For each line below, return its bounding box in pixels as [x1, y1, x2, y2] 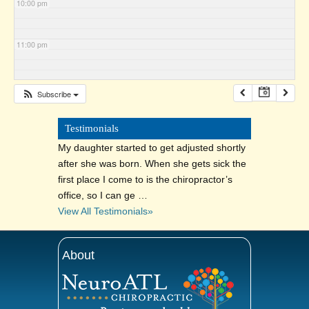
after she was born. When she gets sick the [58, 158, 246, 170]
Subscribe [37, 88, 73, 100]
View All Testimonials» [58, 206, 153, 217]
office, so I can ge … [58, 190, 148, 201]
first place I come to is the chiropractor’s [58, 174, 232, 186]
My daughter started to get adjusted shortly [58, 142, 246, 154]
